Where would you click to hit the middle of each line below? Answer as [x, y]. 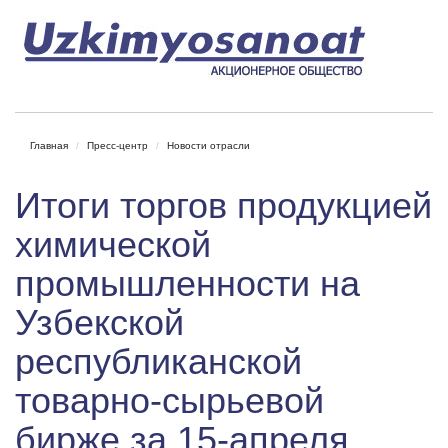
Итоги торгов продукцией [223, 205]
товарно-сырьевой [169, 400]
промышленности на [187, 283]
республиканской [158, 361]
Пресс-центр [117, 145]
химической [113, 244]
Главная [49, 145]
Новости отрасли [208, 145]
